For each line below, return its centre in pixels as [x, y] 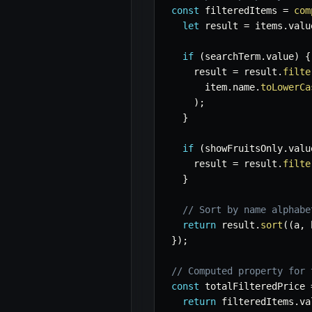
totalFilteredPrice [255, 287]
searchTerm [233, 57]
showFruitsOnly [244, 149]
